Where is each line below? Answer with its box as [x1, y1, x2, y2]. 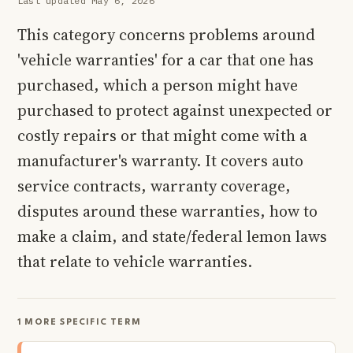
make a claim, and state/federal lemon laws [17, 225, 327, 247]
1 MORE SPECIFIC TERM [17, 318, 141, 327]
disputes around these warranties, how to [17, 199, 318, 222]
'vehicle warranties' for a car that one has [17, 48, 314, 71]
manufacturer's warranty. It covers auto [17, 149, 303, 172]
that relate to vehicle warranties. [17, 250, 252, 273]
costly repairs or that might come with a [17, 124, 307, 147]
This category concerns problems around [17, 23, 315, 46]
